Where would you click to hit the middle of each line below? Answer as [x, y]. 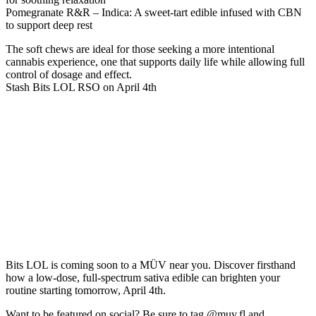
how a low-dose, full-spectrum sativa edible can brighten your [143, 277]
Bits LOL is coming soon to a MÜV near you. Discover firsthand [151, 265]
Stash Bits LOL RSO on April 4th [81, 87]
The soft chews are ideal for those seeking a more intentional [140, 49]
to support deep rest [49, 25]
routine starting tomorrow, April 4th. [86, 290]
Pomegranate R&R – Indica [67, 12]
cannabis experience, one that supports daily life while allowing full [155, 61]
